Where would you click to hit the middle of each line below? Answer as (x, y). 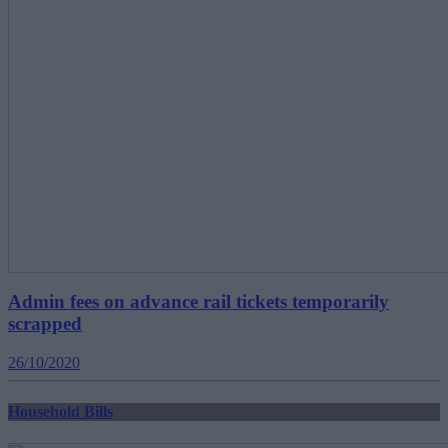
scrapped (45, 324)
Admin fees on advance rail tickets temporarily (198, 302)
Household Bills (60, 412)
